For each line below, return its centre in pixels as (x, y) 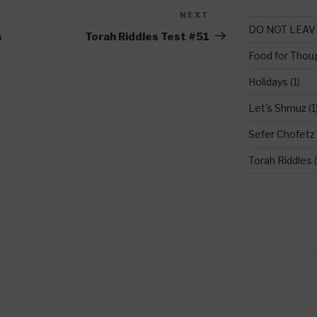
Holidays (268, 81)
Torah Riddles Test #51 (148, 36)
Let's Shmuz (277, 108)
